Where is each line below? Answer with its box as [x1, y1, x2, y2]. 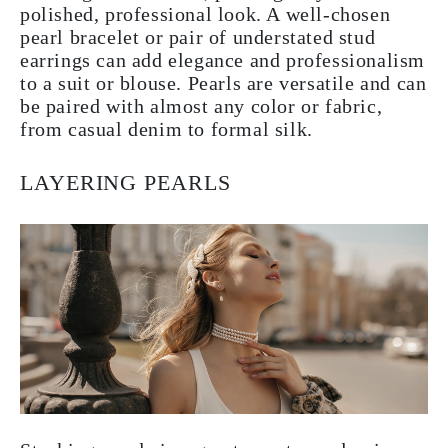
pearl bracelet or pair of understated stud [20, 26, 376, 49]
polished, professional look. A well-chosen [20, 3, 391, 26]
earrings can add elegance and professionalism [20, 49, 426, 72]
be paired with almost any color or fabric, [20, 95, 383, 118]
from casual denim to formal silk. [20, 118, 313, 141]
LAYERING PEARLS [20, 170, 231, 196]
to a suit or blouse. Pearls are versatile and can [20, 72, 427, 95]
